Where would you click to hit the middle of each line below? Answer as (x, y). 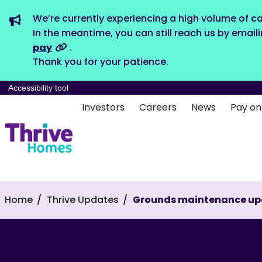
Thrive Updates (83, 200)
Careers (158, 107)
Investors (103, 107)
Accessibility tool (38, 88)
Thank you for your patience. (101, 62)
